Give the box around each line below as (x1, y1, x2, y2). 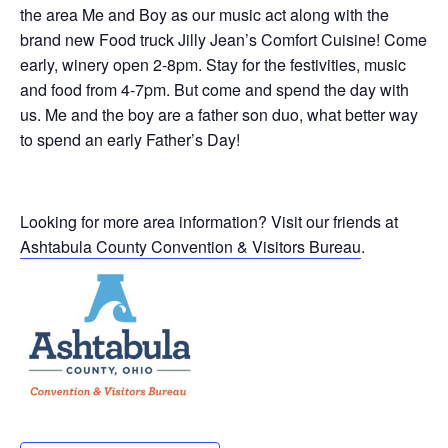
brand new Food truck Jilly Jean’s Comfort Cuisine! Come (20, 28, 427, 51)
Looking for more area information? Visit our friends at (20, 210, 398, 233)
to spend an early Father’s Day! (20, 128, 240, 151)
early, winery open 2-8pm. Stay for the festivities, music (20, 53, 406, 76)
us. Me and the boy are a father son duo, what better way (20, 103, 418, 126)
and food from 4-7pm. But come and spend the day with (20, 78, 409, 101)
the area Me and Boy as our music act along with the (20, 3, 389, 26)
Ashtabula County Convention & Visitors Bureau (20, 235, 361, 258)
